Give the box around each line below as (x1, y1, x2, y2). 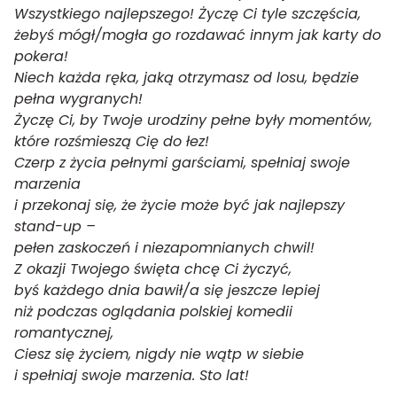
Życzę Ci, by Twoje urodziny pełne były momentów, (14, 110, 372, 130)
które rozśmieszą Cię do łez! (14, 131, 209, 152)
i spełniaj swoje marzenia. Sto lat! (14, 365, 249, 385)
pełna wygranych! (14, 89, 143, 109)
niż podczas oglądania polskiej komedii (14, 301, 292, 322)
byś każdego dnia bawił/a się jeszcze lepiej (14, 280, 320, 300)
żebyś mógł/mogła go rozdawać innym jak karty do (14, 25, 381, 45)
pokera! (14, 46, 68, 66)
